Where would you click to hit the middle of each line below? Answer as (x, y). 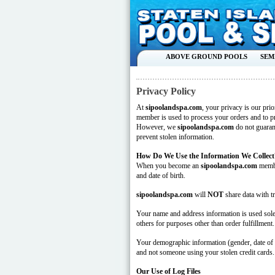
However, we (157, 127)
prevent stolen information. (175, 137)
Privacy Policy (166, 91)
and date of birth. (161, 176)
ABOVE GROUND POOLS (207, 56)
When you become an (168, 166)
